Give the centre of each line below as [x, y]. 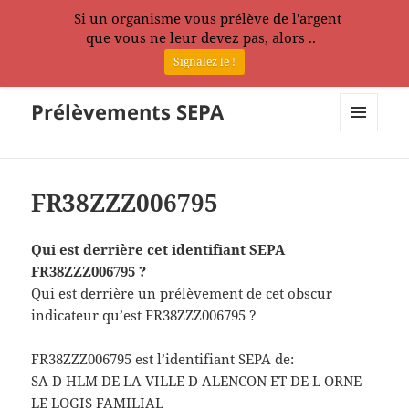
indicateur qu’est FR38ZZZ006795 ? [144, 315]
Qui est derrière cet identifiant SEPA [158, 250]
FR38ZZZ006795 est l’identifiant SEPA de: [163, 359]
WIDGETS [366, 170]
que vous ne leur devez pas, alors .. [201, 37]
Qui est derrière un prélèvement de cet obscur [182, 294]
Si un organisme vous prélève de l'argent [208, 18]
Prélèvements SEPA [128, 112]
